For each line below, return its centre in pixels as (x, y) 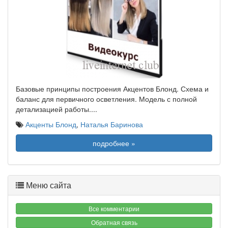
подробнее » (114, 143)
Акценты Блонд (51, 124)
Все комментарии (114, 208)
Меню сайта (48, 185)
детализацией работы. (53, 109)
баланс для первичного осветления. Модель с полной (106, 99)
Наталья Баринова (112, 124)
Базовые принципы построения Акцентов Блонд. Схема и (112, 89)
